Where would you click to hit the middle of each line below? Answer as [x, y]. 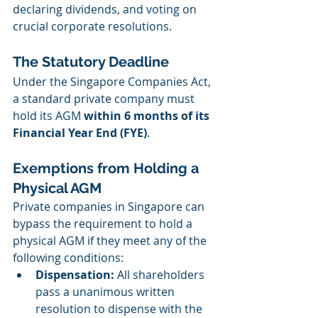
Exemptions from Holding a [108, 169]
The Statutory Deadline [91, 62]
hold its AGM [48, 116]
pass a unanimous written [106, 292]
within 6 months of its [148, 116]
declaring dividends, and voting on [106, 10]
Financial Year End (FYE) [80, 133]
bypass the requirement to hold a [104, 224]
